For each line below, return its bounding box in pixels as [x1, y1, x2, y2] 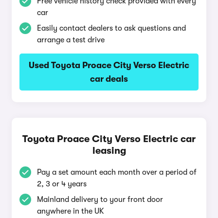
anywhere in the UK [37, 207, 104, 216]
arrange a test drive [37, 36, 105, 44]
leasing [92, 145, 126, 156]
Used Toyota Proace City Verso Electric [29, 60, 189, 70]
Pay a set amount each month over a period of [37, 168, 197, 177]
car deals [90, 74, 128, 84]
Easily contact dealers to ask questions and [37, 24, 186, 33]
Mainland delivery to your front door [37, 195, 163, 204]
